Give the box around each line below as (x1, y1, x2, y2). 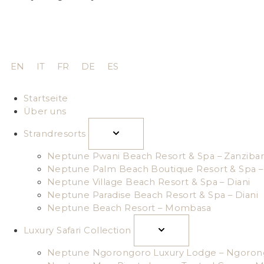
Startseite (24, 93, 68, 104)
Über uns (24, 106, 67, 117)
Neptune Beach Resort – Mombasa (47, 203, 212, 214)
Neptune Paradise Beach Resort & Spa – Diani (47, 190, 258, 201)
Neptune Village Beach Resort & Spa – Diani (47, 177, 250, 188)
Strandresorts (24, 128, 86, 140)
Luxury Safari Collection (24, 225, 131, 236)
